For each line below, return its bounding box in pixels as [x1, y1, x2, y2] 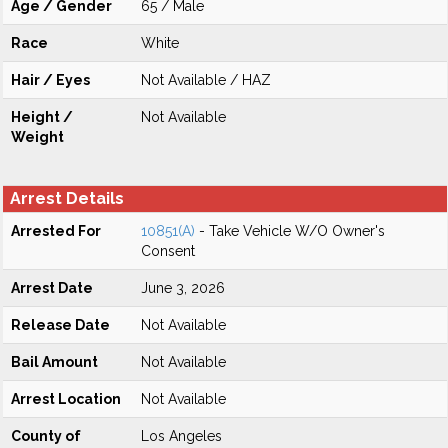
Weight [11, 129, 64, 145]
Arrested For [11, 223, 101, 239]
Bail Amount [11, 354, 98, 370]
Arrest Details [10, 189, 124, 208]
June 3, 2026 [141, 280, 225, 296]
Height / [11, 109, 73, 125]
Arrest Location [11, 391, 121, 407]
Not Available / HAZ [141, 72, 271, 88]
